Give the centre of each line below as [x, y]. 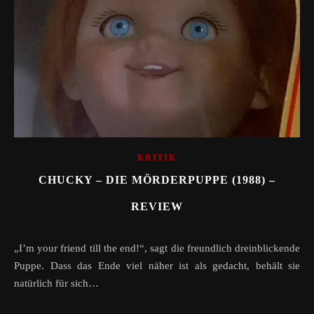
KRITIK [157, 157]
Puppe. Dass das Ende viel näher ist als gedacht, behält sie [157, 265]
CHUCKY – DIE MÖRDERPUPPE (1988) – [157, 179]
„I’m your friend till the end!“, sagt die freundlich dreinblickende [20, 248]
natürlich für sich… [56, 283]
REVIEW [157, 206]
